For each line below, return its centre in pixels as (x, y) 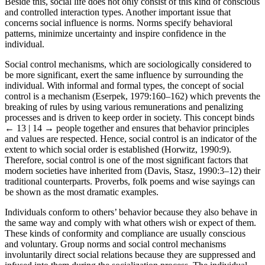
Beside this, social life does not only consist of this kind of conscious (132, 12)
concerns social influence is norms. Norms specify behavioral (119, 33)
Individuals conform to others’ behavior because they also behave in (131, 222)
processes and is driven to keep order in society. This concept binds (130, 128)
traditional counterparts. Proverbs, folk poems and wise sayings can (130, 192)
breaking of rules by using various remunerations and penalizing (124, 117)
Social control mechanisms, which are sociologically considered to (128, 75)
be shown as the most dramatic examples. (82, 202)
